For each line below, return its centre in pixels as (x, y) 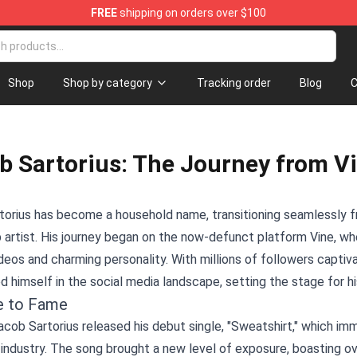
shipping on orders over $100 (192, 13)
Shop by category (107, 83)
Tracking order (233, 83)
